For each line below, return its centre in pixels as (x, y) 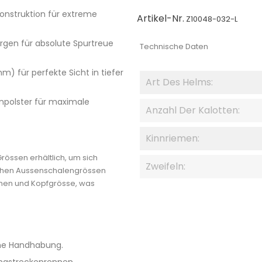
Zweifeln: (166, 166)
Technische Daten (174, 46)
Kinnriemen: (173, 138)
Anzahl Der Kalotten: (193, 110)
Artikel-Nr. (161, 18)
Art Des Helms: (179, 82)
